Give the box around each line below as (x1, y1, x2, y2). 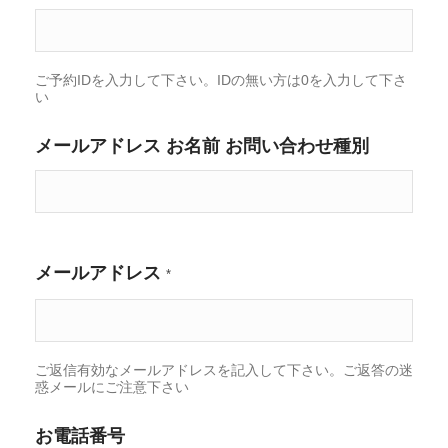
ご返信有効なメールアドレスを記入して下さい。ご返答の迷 (34, 361, 413, 378)
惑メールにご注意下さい (34, 378, 189, 395)
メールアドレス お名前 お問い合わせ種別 (34, 134, 369, 156)
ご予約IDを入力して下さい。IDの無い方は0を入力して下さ (34, 71, 407, 88)
